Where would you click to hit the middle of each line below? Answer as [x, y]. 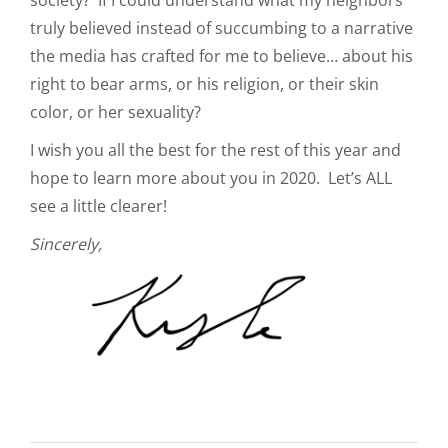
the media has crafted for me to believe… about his [221, 55]
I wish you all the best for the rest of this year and [215, 149]
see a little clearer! [98, 205]
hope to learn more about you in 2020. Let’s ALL [211, 177]
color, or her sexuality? [117, 111]
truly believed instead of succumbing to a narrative [221, 27]
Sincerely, [66, 243]
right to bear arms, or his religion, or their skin [204, 83]
